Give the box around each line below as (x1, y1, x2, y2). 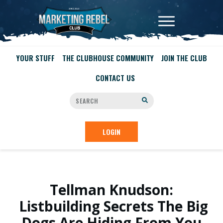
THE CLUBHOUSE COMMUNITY (62, 52, 154, 63)
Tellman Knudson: (50, 180, 173, 199)
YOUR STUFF (16, 52, 55, 63)
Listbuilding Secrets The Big (15, 197, 208, 216)
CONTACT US (96, 72, 135, 83)
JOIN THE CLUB (161, 52, 207, 63)
